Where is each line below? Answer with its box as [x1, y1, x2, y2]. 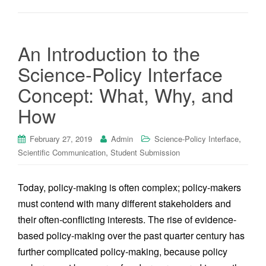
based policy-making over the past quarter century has [18, 229, 245, 242]
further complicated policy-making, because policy [18, 245, 227, 258]
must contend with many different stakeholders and [18, 197, 231, 210]
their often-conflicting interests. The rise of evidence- [18, 213, 236, 226]
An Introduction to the [18, 39, 200, 66]
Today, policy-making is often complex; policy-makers [18, 180, 241, 194]
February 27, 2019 [30, 133, 92, 144]
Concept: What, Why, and [18, 81, 233, 108]
